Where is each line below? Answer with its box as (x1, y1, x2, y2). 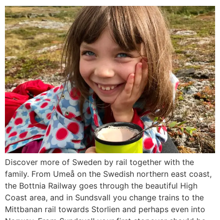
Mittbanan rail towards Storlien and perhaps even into (5, 204, 205, 215)
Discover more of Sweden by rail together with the (5, 157, 194, 167)
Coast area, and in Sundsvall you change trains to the (5, 192, 204, 203)
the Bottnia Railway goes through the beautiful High (5, 181, 197, 191)
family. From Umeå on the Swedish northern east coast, (5, 169, 212, 179)
